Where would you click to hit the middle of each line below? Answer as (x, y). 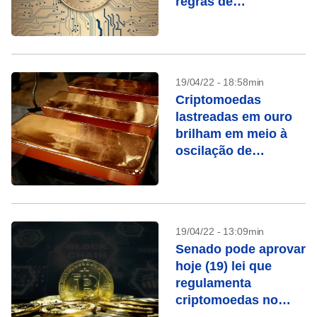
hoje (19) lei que (224, 266)
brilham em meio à (231, 134)
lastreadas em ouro (234, 117)
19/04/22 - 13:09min (220, 231)
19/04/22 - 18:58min (220, 82)
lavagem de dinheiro (237, 35)
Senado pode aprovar (241, 249)
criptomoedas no (227, 300)
